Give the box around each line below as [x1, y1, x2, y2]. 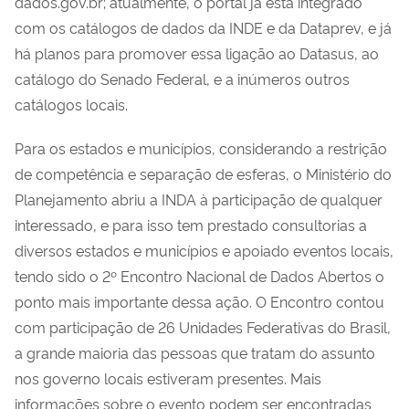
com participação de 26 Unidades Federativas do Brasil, [15, 316, 391, 337]
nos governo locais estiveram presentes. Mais [15, 367, 321, 388]
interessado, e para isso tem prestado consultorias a [15, 214, 367, 235]
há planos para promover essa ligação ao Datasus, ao [15, 42, 379, 63]
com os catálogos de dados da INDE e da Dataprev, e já [15, 16, 392, 37]
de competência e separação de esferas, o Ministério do [15, 163, 392, 184]
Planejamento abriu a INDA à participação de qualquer [15, 188, 383, 209]
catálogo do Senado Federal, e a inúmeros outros [15, 68, 350, 89]
